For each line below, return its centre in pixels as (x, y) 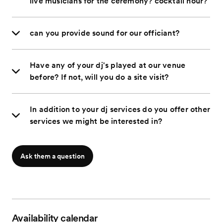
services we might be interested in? (96, 121)
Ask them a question (53, 156)
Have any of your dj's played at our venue (108, 65)
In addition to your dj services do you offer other (120, 109)
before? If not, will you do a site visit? (99, 77)
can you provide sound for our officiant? (105, 33)
